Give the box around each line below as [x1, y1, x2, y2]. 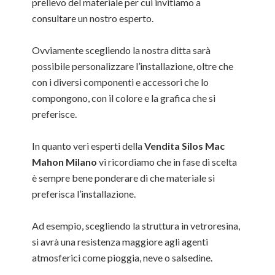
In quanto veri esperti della [32, 140, 145, 152]
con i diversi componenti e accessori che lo [32, 76, 209, 88]
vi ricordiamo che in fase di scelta [97, 156, 238, 168]
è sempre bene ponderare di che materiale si [32, 172, 215, 184]
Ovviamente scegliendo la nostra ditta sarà [32, 44, 211, 56]
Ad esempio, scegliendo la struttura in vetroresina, [32, 220, 241, 231]
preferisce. [32, 108, 77, 120]
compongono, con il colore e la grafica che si [32, 92, 216, 104]
